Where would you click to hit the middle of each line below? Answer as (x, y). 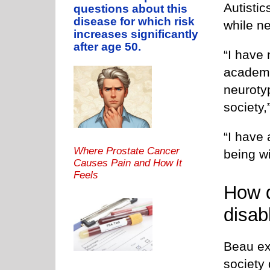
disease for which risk (134, 22)
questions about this (130, 9)
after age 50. (107, 47)
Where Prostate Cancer (127, 151)
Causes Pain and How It (128, 163)
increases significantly (136, 34)
